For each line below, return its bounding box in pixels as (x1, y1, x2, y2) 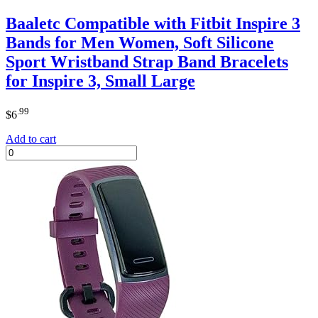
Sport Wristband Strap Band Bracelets (6, 53, 288, 72)
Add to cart (6, 132, 56, 145)
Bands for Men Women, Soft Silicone (6, 33, 274, 53)
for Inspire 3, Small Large (6, 72, 195, 91)
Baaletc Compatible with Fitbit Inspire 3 (6, 14, 300, 33)
